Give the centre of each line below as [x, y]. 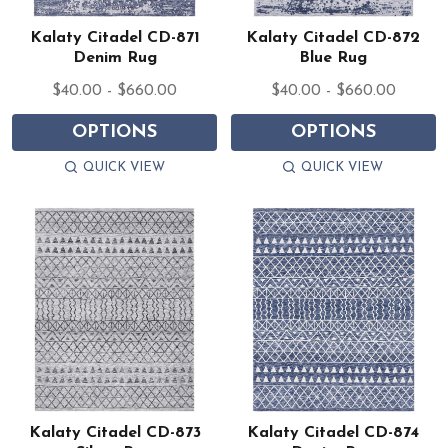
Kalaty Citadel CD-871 [114, 38]
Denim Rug [114, 58]
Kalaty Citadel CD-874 [333, 433]
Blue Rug [333, 58]
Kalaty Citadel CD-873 [114, 433]
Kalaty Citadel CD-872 [333, 38]
